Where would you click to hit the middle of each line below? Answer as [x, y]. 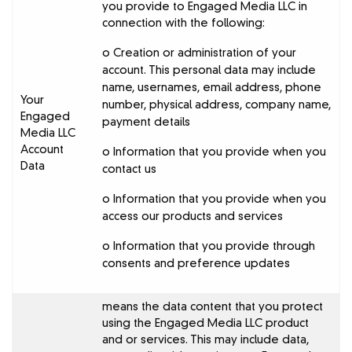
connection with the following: [183, 23]
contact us [130, 169]
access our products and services [193, 216]
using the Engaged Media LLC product [205, 323]
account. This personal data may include [209, 70]
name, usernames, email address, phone [212, 88]
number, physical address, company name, [217, 105]
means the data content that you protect [213, 307]
